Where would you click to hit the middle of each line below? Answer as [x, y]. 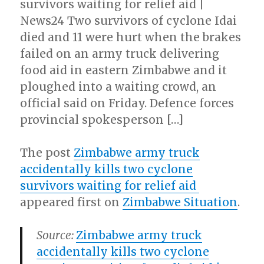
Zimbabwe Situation [180, 202]
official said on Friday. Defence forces [127, 103]
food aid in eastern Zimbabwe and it [124, 70]
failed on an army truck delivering [120, 54]
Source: [57, 235]
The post [47, 153]
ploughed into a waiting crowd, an [118, 87]
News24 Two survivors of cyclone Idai [129, 21]
